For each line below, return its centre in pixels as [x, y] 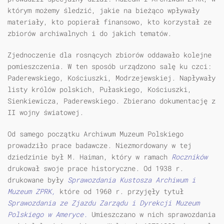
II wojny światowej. [45, 112]
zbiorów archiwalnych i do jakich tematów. [89, 33]
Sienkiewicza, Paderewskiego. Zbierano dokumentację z [111, 101]
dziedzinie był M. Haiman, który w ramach [89, 157]
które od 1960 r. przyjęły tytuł [121, 191]
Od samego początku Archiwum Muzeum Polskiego [95, 134]
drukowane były [37, 180]
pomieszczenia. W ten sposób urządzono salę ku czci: [109, 66]
